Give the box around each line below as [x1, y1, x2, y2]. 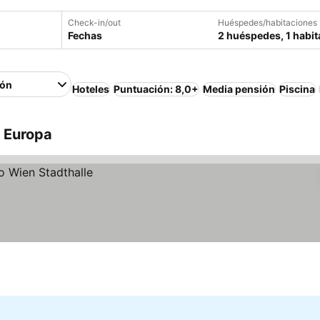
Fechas [68, 29, 102, 41]
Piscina [279, 83, 316, 95]
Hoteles [72, 83, 110, 95]
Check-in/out [68, 17, 121, 28]
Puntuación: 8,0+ [114, 83, 199, 95]
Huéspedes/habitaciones [218, 17, 317, 28]
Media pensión [203, 83, 276, 95]
